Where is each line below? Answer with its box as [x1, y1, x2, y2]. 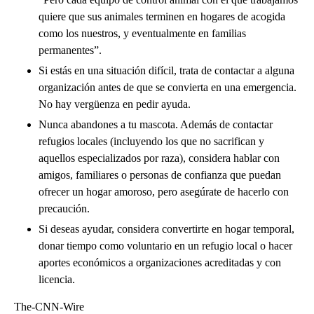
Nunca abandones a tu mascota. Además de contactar [39, 118, 273, 131]
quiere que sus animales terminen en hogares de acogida [39, 11, 285, 23]
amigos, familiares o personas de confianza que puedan [39, 169, 281, 182]
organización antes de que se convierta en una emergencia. [39, 81, 296, 94]
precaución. [39, 203, 90, 215]
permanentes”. [39, 44, 102, 57]
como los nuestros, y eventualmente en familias [39, 27, 246, 40]
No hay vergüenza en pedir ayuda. [39, 98, 191, 111]
